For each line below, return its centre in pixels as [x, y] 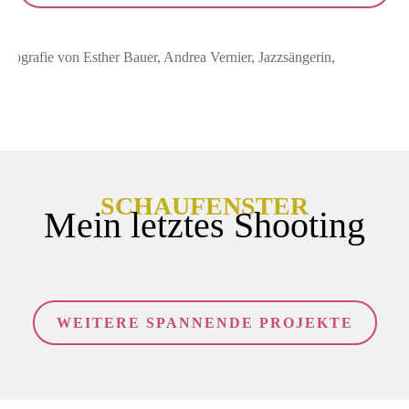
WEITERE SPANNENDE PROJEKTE [204, 323]
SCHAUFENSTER [204, 206]
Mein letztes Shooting [204, 225]
